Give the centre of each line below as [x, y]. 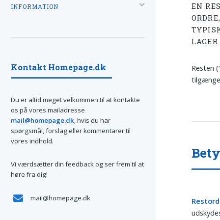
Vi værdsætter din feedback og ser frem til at [77, 164]
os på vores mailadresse [48, 110]
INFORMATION [35, 6]
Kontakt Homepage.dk [58, 67]
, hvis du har [92, 120]
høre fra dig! [29, 175]
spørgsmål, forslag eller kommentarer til [71, 130]
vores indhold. [32, 141]
